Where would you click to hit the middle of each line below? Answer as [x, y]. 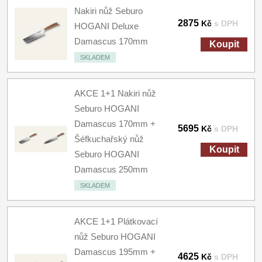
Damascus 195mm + [115, 252]
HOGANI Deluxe [106, 26]
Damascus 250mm [111, 169]
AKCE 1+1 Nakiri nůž [115, 93]
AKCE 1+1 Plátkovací [116, 221]
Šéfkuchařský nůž [109, 139]
